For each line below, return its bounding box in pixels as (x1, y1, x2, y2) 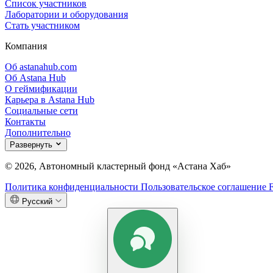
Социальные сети (5, 105, 78, 116)
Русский (22, 196, 52, 206)
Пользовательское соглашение (141, 181, 269, 192)
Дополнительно (5, 127, 71, 138)
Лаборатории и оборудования (5, 9, 128, 19)
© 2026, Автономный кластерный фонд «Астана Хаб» (5, 160, 231, 171)
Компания (5, 40, 47, 51)
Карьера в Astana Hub (5, 94, 94, 105)
